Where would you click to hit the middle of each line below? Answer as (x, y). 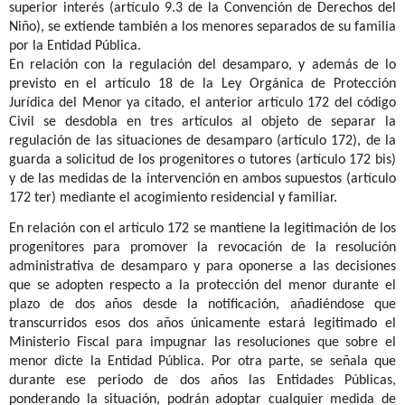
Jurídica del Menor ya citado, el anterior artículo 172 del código (202, 103)
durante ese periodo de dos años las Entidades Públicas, (202, 381)
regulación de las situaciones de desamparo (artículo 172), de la (202, 141)
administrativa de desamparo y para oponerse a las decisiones (202, 267)
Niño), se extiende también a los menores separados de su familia (202, 27)
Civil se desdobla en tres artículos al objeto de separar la (202, 122)
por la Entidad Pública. (75, 46)
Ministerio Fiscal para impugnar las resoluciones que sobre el (202, 343)
